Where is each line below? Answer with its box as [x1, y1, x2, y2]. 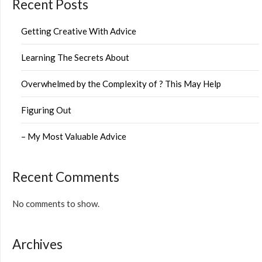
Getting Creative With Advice [21, 26, 136, 37]
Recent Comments [12, 169, 119, 185]
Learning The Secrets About [21, 52, 129, 63]
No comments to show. [12, 198, 99, 209]
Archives [12, 236, 63, 253]
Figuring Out [21, 105, 71, 116]
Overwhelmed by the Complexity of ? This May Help [21, 78, 221, 89]
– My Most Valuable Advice [21, 131, 126, 142]
